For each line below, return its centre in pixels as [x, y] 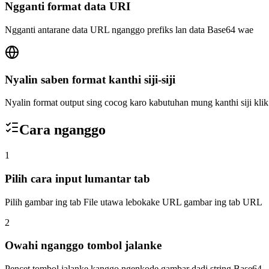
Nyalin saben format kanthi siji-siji [90, 79]
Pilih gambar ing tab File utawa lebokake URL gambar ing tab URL [134, 202]
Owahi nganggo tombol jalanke [83, 246]
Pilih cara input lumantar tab [77, 178]
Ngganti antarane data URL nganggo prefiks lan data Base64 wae [129, 29]
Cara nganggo [62, 130]
